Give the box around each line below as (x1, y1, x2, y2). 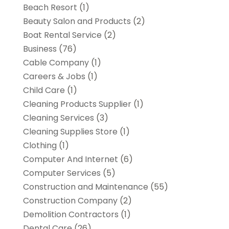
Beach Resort (22, 1, 77, 13)
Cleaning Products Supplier (22, 98, 131, 110)
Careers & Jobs (22, 70, 85, 82)
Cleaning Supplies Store (22, 125, 118, 138)
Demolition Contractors (22, 208, 119, 220)
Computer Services (22, 167, 101, 179)
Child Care (22, 84, 65, 96)
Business (22, 42, 57, 55)
